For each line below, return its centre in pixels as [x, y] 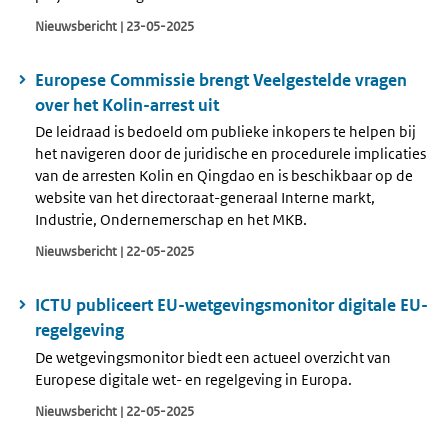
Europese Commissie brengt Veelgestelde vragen [221, 79]
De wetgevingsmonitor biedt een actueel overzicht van [213, 357]
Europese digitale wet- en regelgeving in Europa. [193, 379]
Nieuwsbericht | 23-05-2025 [114, 26]
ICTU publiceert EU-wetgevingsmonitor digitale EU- [231, 305]
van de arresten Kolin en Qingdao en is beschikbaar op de [224, 176]
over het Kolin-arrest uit [127, 104]
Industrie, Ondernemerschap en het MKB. [171, 220]
